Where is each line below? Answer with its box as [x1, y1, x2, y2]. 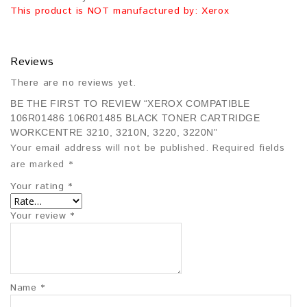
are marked [10, 158, 69, 172]
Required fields [212, 141, 285, 156]
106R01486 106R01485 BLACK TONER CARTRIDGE [10, 112, 260, 124]
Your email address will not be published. [10, 141, 209, 156]
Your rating [10, 180, 69, 194]
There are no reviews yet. [10, 76, 136, 90]
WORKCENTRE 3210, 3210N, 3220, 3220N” [10, 127, 218, 138]
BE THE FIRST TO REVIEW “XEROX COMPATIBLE [10, 98, 251, 110]
